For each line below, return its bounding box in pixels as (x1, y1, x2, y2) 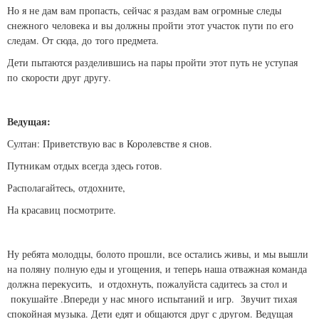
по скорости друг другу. (7, 70, 111, 85)
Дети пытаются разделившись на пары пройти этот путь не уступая (7, 56, 298, 70)
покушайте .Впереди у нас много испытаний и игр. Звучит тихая (7, 292, 297, 306)
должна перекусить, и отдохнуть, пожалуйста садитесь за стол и (7, 277, 288, 291)
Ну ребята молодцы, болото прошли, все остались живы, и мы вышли (7, 247, 308, 261)
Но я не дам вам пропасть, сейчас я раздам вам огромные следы (7, 4, 281, 18)
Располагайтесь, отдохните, (7, 181, 125, 195)
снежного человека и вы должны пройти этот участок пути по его (7, 19, 293, 33)
